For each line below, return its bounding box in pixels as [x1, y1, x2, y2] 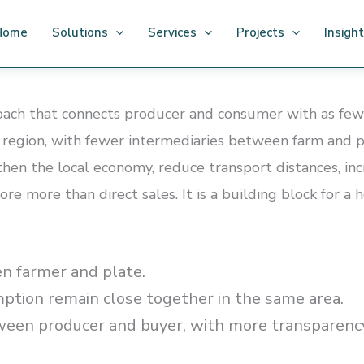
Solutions [52, 24, 108, 41]
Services [148, 24, 197, 41]
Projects [236, 24, 284, 41]
